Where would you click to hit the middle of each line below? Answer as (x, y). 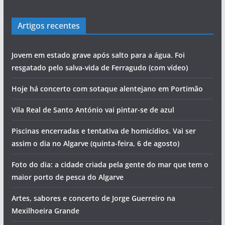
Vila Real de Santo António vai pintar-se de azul (93, 109)
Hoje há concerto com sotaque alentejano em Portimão (107, 88)
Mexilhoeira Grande (45, 210)
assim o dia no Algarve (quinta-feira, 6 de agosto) (95, 143)
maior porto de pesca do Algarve (67, 177)
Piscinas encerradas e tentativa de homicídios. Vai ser (103, 131)
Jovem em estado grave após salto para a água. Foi (98, 55)
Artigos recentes (48, 25)
